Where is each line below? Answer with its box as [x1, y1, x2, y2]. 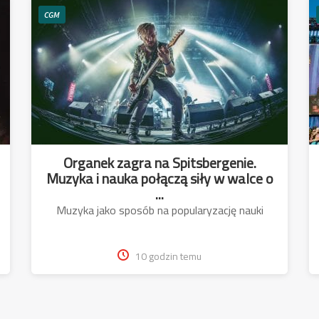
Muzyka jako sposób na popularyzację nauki [56, 199, 263, 221]
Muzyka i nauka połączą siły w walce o [46, 164, 273, 192]
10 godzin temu [135, 246, 202, 266]
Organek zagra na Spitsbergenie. [63, 149, 256, 176]
